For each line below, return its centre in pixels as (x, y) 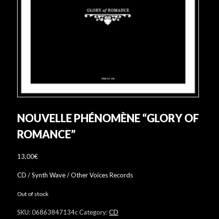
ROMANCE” (46, 134)
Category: (94, 212)
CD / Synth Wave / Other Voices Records (75, 175)
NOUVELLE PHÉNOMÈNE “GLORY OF (108, 118)
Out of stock (33, 194)
